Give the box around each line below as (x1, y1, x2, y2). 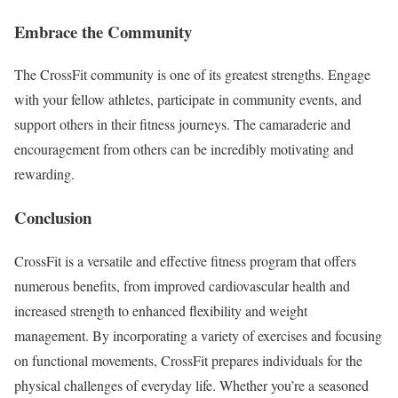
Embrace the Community (14, 19, 192, 44)
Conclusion (14, 205, 92, 230)
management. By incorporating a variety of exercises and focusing (14, 325, 382, 345)
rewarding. (14, 164, 75, 184)
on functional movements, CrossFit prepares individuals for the (14, 350, 362, 370)
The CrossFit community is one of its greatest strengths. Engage (14, 65, 370, 84)
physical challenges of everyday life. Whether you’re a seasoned (14, 375, 369, 394)
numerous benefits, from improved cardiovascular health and (14, 275, 350, 295)
